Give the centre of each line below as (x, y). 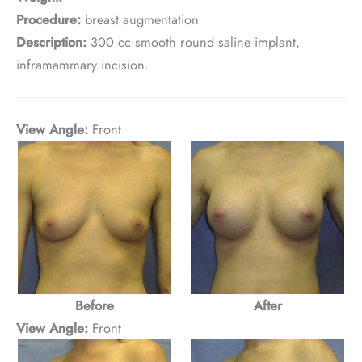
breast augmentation (140, 19)
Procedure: (48, 19)
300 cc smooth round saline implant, (193, 42)
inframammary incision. (82, 64)
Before (95, 305)
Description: (51, 42)
